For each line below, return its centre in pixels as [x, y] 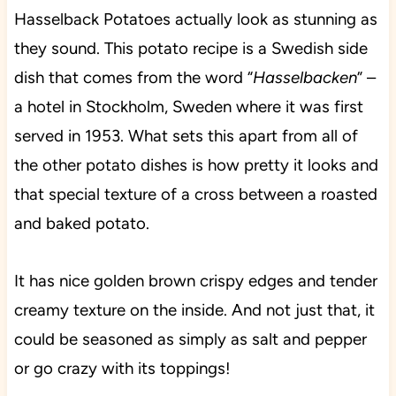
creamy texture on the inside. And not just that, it [194, 310]
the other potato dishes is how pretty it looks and [196, 165]
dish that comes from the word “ [133, 78]
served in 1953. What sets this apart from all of [186, 136]
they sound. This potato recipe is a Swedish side [190, 49]
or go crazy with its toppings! [122, 369]
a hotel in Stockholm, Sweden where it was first [188, 107]
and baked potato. [81, 224]
